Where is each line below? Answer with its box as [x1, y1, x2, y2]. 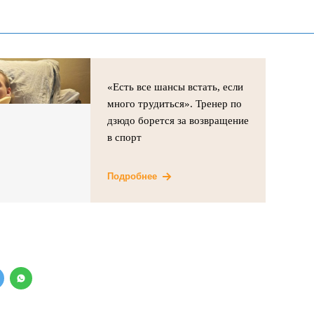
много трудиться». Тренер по [107, 97, 243, 109]
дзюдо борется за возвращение [107, 114, 250, 126]
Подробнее [107, 170, 158, 182]
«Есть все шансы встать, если [107, 81, 244, 93]
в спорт [107, 131, 142, 143]
